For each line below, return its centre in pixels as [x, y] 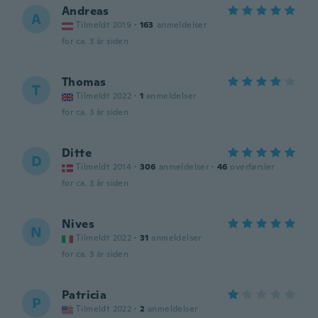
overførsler [252, 167]
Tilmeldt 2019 [104, 25]
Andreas [86, 11]
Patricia [84, 295]
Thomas [84, 82]
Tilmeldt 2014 [104, 167]
